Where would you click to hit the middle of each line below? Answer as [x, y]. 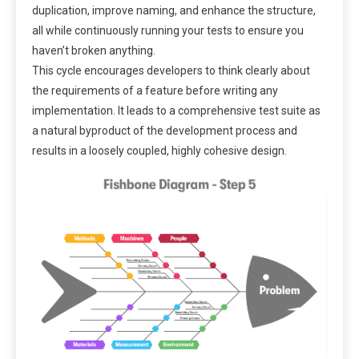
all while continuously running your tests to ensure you [168, 31]
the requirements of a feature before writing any [155, 91]
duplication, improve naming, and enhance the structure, [174, 11]
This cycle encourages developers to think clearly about [171, 71]
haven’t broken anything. [94, 51]
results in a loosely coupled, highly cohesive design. [159, 151]
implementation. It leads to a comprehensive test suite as [176, 111]
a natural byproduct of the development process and [165, 131]
